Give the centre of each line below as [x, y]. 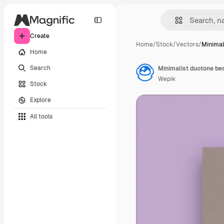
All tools [41, 116]
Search [40, 68]
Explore [40, 100]
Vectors [187, 44]
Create [40, 36]
